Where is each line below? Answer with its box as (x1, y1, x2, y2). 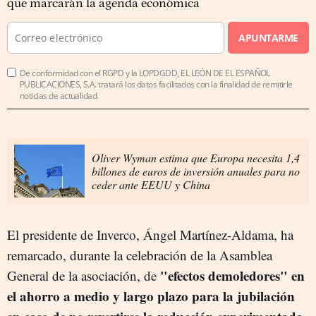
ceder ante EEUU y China (92, 176, 210, 192)
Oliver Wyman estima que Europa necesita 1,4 (92, 150, 300, 165)
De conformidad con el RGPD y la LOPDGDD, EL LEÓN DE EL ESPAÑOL (20, 66, 270, 79)
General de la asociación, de (7, 266, 160, 284)
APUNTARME (238, 30, 298, 44)
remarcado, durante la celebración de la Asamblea (7, 245, 272, 264)
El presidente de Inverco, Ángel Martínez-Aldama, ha (7, 225, 293, 243)
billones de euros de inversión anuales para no (92, 163, 300, 178)
